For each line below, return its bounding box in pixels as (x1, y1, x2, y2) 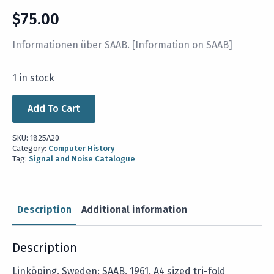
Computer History (48, 144, 114, 154)
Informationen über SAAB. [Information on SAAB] (12, 39, 232, 51)
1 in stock (12, 72, 54, 84)
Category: (12, 144, 48, 154)
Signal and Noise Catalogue (29, 154, 135, 164)
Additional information (81, 204, 187, 216)
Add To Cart (28, 103, 80, 115)
